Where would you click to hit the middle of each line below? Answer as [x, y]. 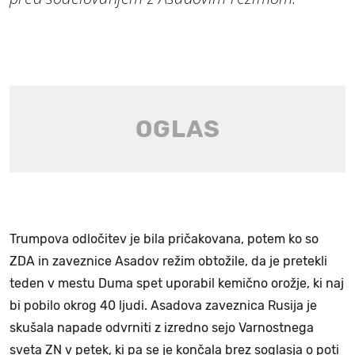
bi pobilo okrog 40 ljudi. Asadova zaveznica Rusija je [163, 305]
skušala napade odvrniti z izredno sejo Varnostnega [162, 327]
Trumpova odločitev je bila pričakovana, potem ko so [164, 239]
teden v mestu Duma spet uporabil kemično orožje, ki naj [177, 283]
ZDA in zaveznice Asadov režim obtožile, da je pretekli [168, 261]
